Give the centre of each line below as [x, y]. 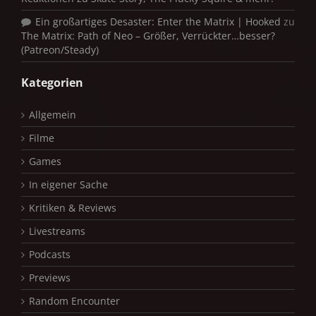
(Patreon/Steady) [60, 50]
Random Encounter [74, 301]
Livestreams [57, 231]
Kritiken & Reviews [73, 208]
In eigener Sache [68, 184]
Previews [50, 278]
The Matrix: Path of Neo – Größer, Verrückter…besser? [148, 36]
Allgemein [53, 115]
